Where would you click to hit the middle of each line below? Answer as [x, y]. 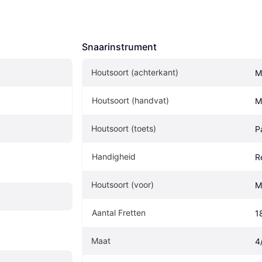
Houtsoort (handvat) [130, 100]
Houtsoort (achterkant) [135, 72]
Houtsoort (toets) [124, 128]
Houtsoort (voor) [123, 184]
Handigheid [114, 156]
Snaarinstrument [119, 46]
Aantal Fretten [119, 212]
